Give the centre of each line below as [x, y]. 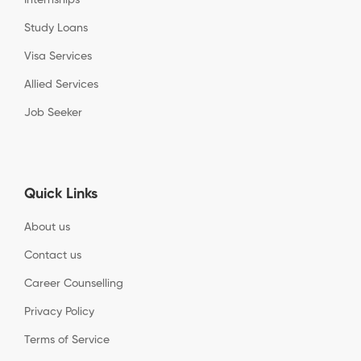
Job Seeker [53, 112]
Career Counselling [74, 283]
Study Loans [56, 28]
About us [47, 227]
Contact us [53, 255]
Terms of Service [67, 340]
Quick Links [61, 194]
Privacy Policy [59, 311]
